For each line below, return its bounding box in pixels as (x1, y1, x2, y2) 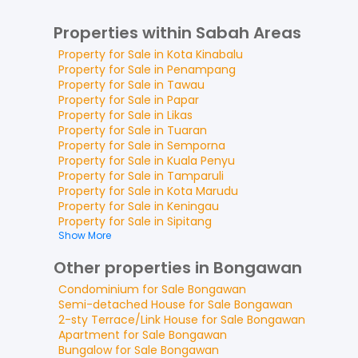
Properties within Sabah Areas (54, 22, 301, 44)
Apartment (58, 327, 120, 343)
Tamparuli (167, 168, 224, 184)
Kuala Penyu (167, 153, 235, 169)
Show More (58, 229, 111, 242)
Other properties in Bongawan (54, 257, 302, 279)
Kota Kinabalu (167, 46, 243, 62)
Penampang (167, 62, 236, 78)
